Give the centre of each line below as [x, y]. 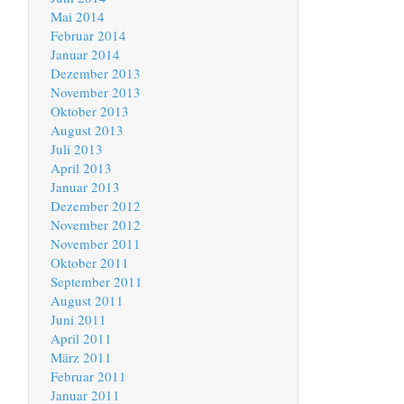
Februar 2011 [88, 376]
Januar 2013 [85, 187]
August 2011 [87, 301]
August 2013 [87, 130]
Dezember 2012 [96, 206]
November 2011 [96, 244]
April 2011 [81, 339]
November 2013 [96, 92]
